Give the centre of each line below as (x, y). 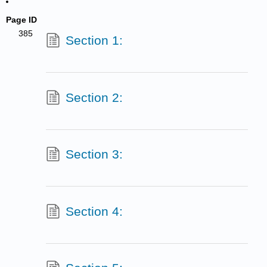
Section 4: (94, 211)
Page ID (22, 20)
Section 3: (94, 154)
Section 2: (94, 97)
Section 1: (94, 40)
